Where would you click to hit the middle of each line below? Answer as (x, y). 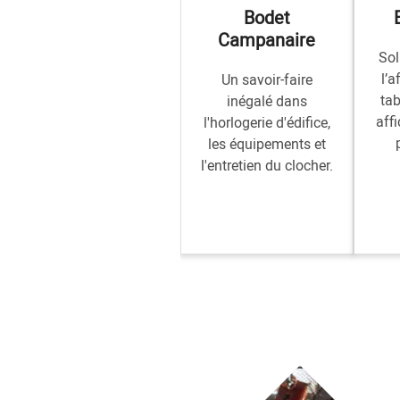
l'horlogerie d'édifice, (267, 122)
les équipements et (267, 144)
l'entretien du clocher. (267, 165)
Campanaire (267, 40)
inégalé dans (267, 101)
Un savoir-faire (267, 79)
